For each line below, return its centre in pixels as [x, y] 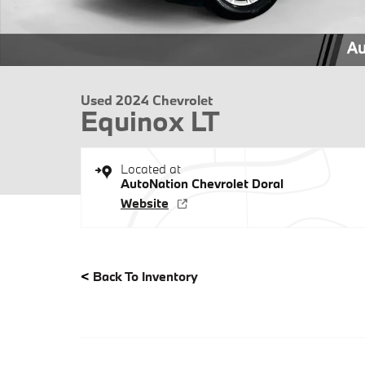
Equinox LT [150, 121]
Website [145, 203]
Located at [151, 169]
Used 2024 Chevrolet [147, 100]
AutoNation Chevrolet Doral [202, 183]
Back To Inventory [145, 276]
